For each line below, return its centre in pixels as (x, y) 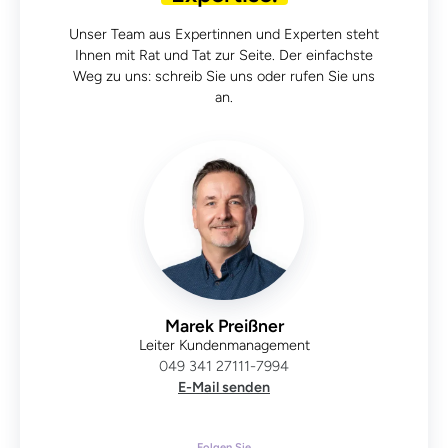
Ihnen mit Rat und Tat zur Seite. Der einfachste (224, 54)
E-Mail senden (224, 386)
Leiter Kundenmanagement (224, 344)
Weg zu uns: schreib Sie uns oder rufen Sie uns (224, 75)
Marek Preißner (224, 325)
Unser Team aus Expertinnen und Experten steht (224, 33)
